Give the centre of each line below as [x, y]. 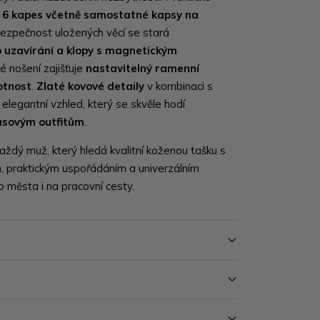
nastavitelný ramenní [143, 68]
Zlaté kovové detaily [91, 86]
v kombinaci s [179, 86]
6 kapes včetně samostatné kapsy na [101, 15]
